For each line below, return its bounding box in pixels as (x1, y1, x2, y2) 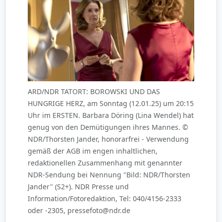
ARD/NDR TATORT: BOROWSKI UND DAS (28, 86, 160, 96)
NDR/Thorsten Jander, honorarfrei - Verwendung (28, 134, 189, 144)
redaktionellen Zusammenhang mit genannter (28, 158, 182, 167)
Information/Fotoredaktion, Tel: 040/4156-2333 (28, 193, 181, 203)
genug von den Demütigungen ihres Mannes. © (28, 122, 188, 132)
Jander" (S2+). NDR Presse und (28, 181, 129, 191)
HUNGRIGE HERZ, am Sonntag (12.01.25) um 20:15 (28, 98, 194, 108)
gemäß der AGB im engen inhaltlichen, (28, 146, 158, 156)
